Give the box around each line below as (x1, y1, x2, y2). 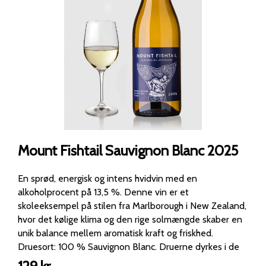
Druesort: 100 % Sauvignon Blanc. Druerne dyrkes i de (18, 240, 159, 252)
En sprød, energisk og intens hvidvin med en (18, 172, 197, 184)
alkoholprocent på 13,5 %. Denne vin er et (18, 186, 124, 198)
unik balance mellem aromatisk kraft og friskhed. (18, 227, 213, 239)
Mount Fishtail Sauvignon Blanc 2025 (18, 141, 238, 159)
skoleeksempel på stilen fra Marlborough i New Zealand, (18, 199, 246, 211)
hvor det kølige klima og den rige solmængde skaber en (18, 213, 242, 225)
